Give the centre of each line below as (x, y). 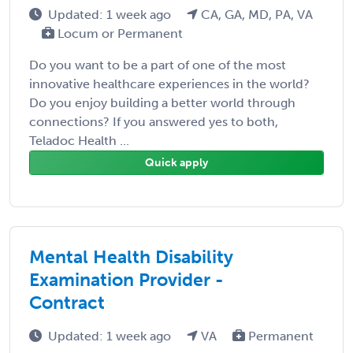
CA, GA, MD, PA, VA (255, 14)
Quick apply (176, 162)
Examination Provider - (126, 279)
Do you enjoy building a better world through (162, 102)
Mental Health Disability (131, 256)
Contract (67, 302)
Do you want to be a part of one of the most (158, 65)
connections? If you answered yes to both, (154, 121)
